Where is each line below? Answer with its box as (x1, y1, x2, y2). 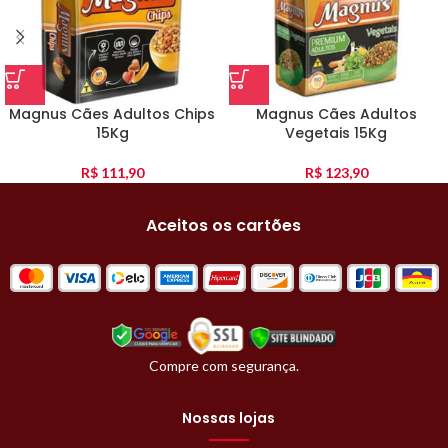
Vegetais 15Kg (285, 123, 387, 143)
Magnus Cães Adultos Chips (9, 104, 215, 124)
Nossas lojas (182, 407, 276, 428)
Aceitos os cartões (146, 214, 302, 238)
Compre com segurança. (148, 356, 299, 374)
